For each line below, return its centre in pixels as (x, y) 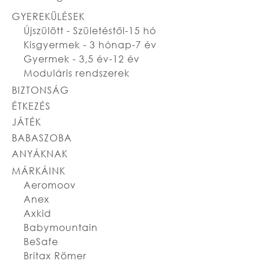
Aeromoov (50, 185)
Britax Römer (55, 256)
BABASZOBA (42, 138)
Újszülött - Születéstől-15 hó (90, 31)
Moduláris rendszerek (77, 73)
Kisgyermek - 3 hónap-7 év (90, 45)
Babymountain (61, 227)
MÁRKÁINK (39, 171)
